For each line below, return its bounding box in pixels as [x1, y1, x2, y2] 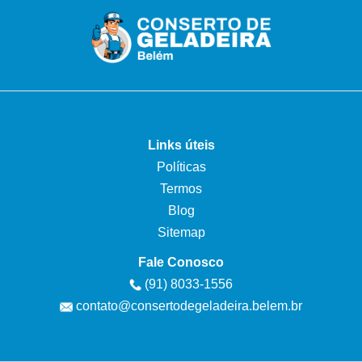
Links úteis [147, 137, 215, 152]
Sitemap [157, 224, 205, 239]
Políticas [156, 158, 206, 174]
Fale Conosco [138, 254, 224, 269]
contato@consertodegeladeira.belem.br [76, 297, 302, 313]
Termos [160, 180, 202, 196]
